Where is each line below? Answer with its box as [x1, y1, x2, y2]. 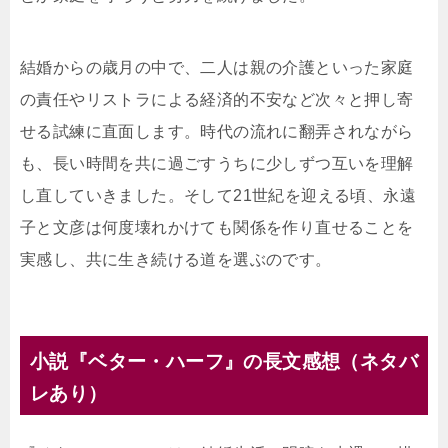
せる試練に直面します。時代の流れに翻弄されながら [20, 123, 414, 141]
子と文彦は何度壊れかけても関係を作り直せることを [20, 219, 414, 237]
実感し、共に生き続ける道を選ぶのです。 [20, 251, 332, 269]
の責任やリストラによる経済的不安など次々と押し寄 [20, 91, 414, 109]
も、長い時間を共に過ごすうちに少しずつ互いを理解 [20, 155, 414, 173]
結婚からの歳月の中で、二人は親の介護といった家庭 [20, 59, 414, 77]
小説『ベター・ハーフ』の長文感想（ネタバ [30, 351, 418, 373]
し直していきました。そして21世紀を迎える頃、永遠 [20, 187, 416, 205]
